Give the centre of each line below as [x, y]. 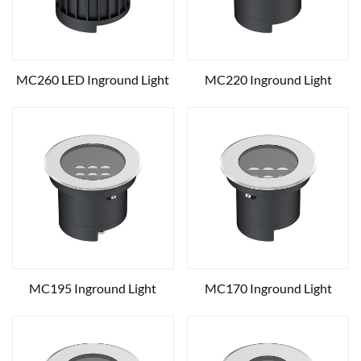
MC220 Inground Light [268, 79]
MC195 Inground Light [93, 288]
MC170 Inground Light [268, 288]
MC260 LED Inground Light [93, 79]
